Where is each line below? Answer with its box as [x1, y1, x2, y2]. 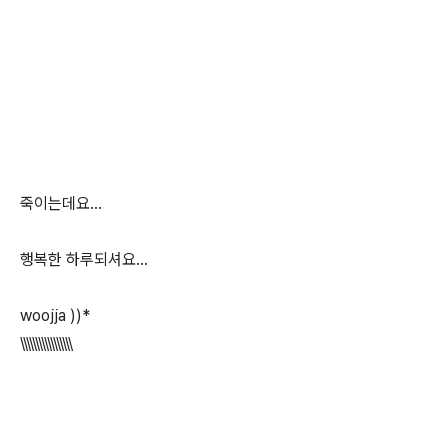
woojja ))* [20, 306, 90, 325]
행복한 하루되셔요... [20, 250, 148, 269]
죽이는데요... [20, 194, 102, 213]
